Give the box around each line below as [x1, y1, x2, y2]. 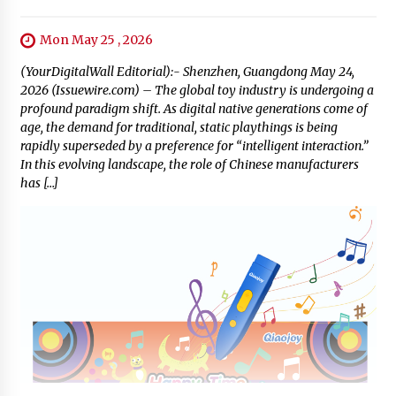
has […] [19, 174, 58, 191]
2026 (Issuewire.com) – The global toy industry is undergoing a [19, 81, 374, 98]
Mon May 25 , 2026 [39, 31, 153, 48]
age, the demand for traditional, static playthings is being [19, 118, 338, 135]
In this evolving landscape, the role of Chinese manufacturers [19, 156, 359, 172]
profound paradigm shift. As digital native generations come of [19, 100, 368, 117]
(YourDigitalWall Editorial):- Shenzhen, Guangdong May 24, [19, 63, 354, 80]
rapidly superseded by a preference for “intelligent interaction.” [19, 137, 369, 154]
